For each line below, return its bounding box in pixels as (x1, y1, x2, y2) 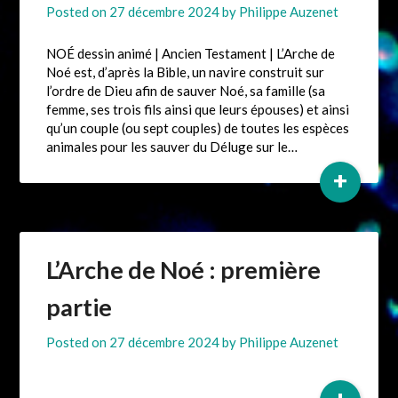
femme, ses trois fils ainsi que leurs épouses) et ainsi (46, 101, 350, 118)
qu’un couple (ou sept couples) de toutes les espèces (46, 120, 350, 137)
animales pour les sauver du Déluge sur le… (46, 139, 298, 155)
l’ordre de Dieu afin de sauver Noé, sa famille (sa (46, 83, 326, 99)
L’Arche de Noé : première (46, 255, 322, 285)
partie (46, 292, 113, 322)
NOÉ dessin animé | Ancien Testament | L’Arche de (46, 45, 336, 62)
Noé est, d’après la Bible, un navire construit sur (46, 64, 325, 81)
